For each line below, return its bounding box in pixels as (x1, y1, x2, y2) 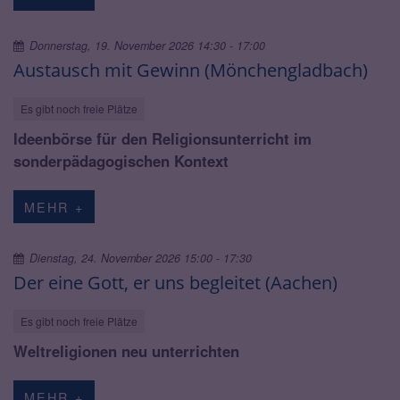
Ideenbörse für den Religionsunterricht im (13, 127, 312, 149)
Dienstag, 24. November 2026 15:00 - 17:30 (29, 249, 253, 266)
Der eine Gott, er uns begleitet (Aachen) (13, 269, 337, 295)
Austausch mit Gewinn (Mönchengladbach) (13, 56, 368, 82)
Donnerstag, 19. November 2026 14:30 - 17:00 (29, 37, 266, 54)
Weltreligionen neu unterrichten (13, 339, 239, 362)
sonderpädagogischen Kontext (13, 149, 229, 171)
